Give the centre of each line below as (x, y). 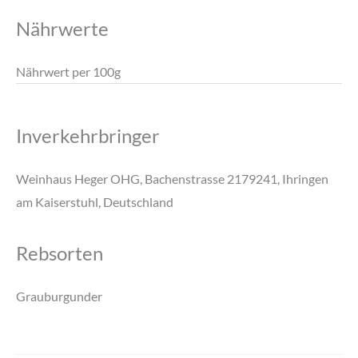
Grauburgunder (59, 296)
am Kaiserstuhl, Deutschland (95, 201)
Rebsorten (60, 253)
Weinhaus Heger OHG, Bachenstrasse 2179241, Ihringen (172, 178)
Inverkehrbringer (88, 136)
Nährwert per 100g (68, 71)
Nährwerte (62, 29)
